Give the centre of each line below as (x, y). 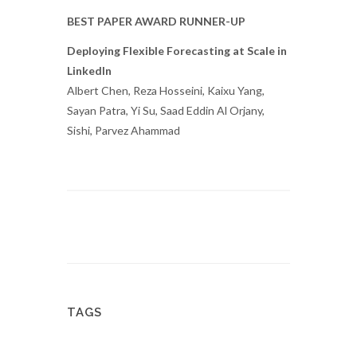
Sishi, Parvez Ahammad (124, 130)
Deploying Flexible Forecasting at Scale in (177, 51)
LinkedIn (89, 71)
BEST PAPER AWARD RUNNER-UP (156, 21)
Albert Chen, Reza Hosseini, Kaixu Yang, (166, 90)
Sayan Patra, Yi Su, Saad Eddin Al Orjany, (166, 110)
